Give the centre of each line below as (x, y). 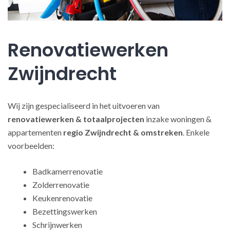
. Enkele (196, 132)
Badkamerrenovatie (68, 171)
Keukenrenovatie (62, 198)
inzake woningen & (178, 119)
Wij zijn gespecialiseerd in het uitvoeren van (84, 106)
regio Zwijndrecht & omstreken (123, 132)
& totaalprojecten (110, 119)
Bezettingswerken (65, 211)
